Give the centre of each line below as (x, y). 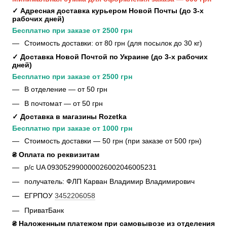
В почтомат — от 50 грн (64, 103)
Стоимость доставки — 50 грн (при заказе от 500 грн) (113, 141)
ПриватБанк (44, 210)
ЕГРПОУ (40, 196)
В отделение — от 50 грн (66, 89)
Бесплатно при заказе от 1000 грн (72, 128)
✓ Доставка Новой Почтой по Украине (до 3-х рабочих (110, 56)
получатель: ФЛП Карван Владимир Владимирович (110, 182)
